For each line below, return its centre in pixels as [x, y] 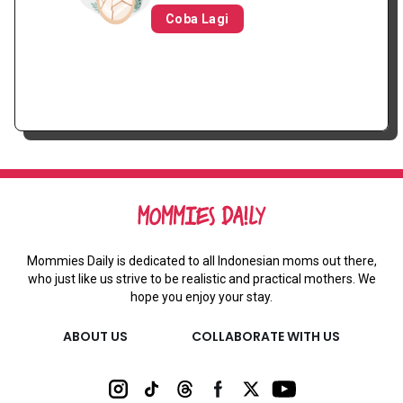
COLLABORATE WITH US [265, 337]
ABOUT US [96, 337]
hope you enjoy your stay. [201, 297]
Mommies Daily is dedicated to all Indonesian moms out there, [201, 261]
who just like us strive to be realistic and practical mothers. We [201, 279]
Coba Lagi [197, 19]
